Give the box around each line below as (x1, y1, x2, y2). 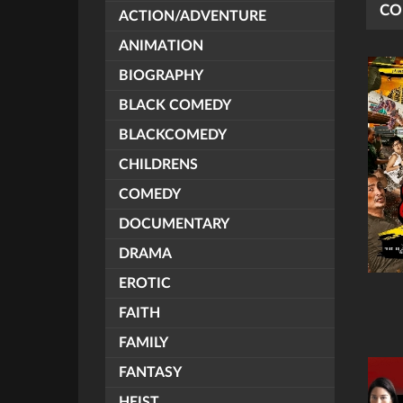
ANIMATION (119, 39, 203, 53)
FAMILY (119, 336, 168, 350)
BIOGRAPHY (119, 68, 203, 83)
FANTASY (119, 365, 182, 380)
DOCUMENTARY (119, 217, 229, 231)
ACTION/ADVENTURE (119, 9, 266, 23)
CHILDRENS (119, 157, 198, 172)
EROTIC (119, 276, 171, 291)
